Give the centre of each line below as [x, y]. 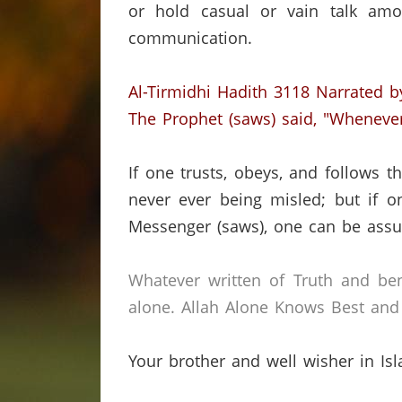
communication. [190, 38]
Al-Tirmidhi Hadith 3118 [219, 92]
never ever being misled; [227, 199]
